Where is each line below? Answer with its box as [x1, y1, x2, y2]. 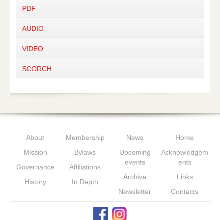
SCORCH [22, 65, 52, 73]
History [24, 178, 46, 186]
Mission [23, 148, 47, 156]
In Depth [72, 178, 99, 186]
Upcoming [119, 148, 151, 156]
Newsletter [118, 188, 152, 195]
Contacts [171, 188, 199, 195]
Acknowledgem [161, 148, 209, 156]
